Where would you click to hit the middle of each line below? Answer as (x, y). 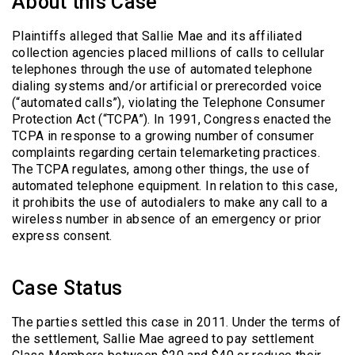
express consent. (62, 236)
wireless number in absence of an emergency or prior (167, 219)
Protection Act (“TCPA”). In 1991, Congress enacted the (172, 119)
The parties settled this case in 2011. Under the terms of (177, 322)
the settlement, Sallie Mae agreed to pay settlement (163, 339)
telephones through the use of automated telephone (162, 69)
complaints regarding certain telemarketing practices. (166, 153)
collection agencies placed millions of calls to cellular (168, 53)
